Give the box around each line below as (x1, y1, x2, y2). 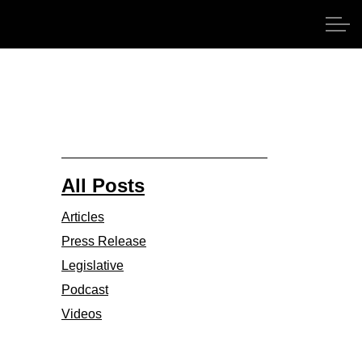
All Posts (61, 175, 145, 196)
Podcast (61, 283, 108, 297)
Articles (61, 210, 104, 224)
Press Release (61, 234, 146, 248)
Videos (61, 307, 102, 321)
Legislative (61, 259, 124, 272)
